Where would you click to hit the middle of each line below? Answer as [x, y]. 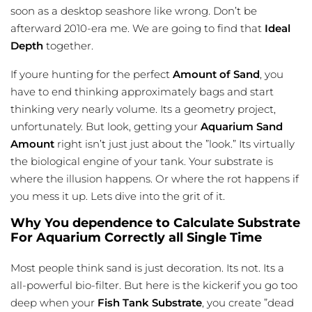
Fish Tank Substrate [150, 303]
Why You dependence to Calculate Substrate [155, 223]
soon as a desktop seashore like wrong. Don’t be [134, 11]
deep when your [54, 303]
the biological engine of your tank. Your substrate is [142, 162]
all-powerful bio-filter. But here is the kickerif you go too [154, 286]
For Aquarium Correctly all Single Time [136, 238]
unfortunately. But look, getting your [106, 127]
